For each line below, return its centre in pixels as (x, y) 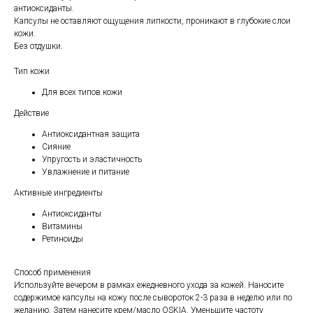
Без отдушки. (38, 46)
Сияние (56, 147)
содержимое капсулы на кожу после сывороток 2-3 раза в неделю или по (153, 298)
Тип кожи (32, 72)
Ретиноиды (63, 239)
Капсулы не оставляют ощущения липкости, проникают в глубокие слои (152, 21)
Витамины (62, 227)
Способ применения (52, 273)
